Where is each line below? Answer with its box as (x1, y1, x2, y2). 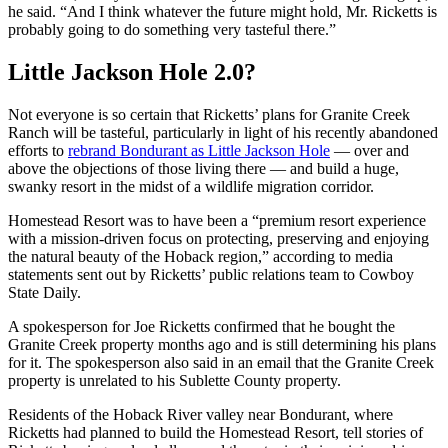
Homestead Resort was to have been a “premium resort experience (8, 211, 426, 229)
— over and (330, 141, 409, 159)
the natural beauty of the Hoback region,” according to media (8, 247, 393, 265)
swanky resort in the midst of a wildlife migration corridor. (8, 177, 374, 195)
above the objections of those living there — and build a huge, (8, 159, 399, 177)
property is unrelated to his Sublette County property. (8, 371, 341, 389)
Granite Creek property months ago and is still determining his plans (8, 335, 436, 353)
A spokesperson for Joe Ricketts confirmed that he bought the (8, 317, 395, 335)
